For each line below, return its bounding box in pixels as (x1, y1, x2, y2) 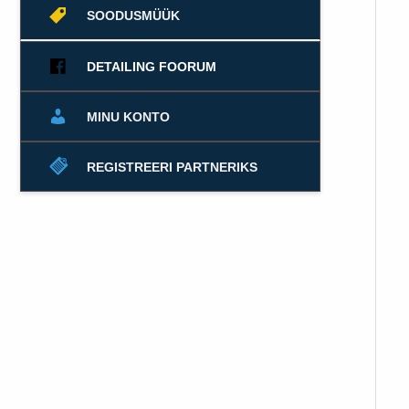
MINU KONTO (87, 109, 170, 124)
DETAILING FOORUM (87, 58, 216, 74)
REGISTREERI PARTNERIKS (87, 159, 257, 174)
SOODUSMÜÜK (87, 7, 180, 23)
